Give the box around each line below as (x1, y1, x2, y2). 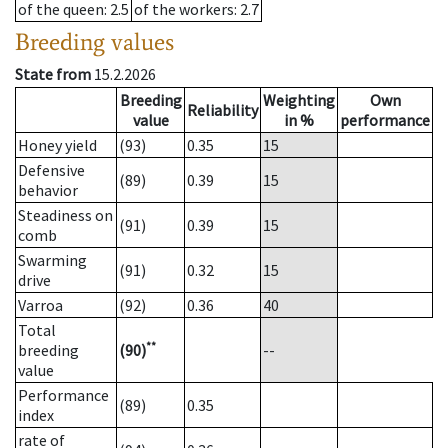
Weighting (263, 90, 335, 111)
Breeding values (15, 27, 174, 57)
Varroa (18, 295, 63, 316)
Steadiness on (18, 205, 113, 226)
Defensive (18, 160, 85, 181)
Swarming (18, 250, 87, 271)
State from (15, 64, 91, 85)
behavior (18, 180, 78, 201)
